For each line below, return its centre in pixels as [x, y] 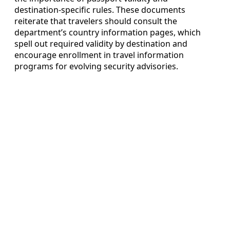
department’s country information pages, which [108, 32]
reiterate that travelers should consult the [96, 21]
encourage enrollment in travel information [99, 55]
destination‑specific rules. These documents [100, 9]
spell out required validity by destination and [101, 43]
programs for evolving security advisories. [96, 66]
